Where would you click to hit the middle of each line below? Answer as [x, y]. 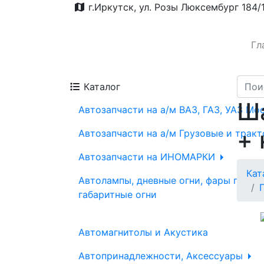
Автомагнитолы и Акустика [143, 232]
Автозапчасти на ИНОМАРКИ [148, 157]
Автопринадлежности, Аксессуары [162, 256]
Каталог [100, 87]
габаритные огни [118, 194]
